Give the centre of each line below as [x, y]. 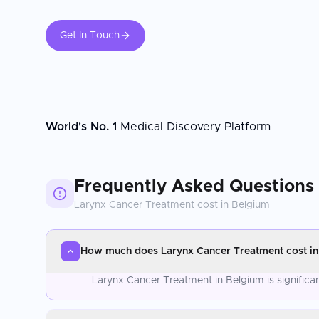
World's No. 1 [81, 126]
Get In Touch [90, 36]
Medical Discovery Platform [194, 126]
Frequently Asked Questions [194, 186]
